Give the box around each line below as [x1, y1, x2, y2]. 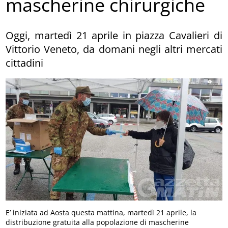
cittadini [6, 55, 44, 70]
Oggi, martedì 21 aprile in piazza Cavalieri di [6, 28, 222, 42]
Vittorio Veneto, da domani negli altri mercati [6, 42, 222, 56]
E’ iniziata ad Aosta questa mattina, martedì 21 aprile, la [6, 208, 197, 218]
